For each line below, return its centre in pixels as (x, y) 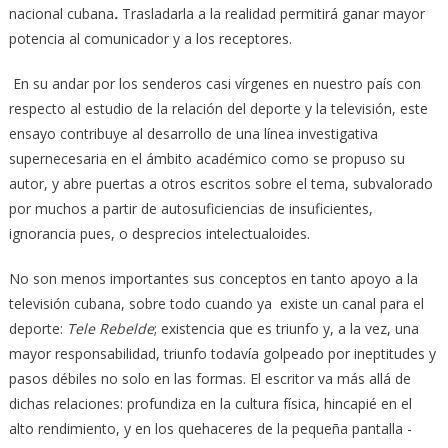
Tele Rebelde (110, 328)
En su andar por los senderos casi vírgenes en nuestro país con (216, 83)
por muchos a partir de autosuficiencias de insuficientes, (190, 208)
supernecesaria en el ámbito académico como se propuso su (206, 158)
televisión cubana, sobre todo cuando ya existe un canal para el (216, 303)
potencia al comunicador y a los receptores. (150, 38)
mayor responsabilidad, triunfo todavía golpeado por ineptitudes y (222, 353)
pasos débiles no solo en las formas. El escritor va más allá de (209, 378)
